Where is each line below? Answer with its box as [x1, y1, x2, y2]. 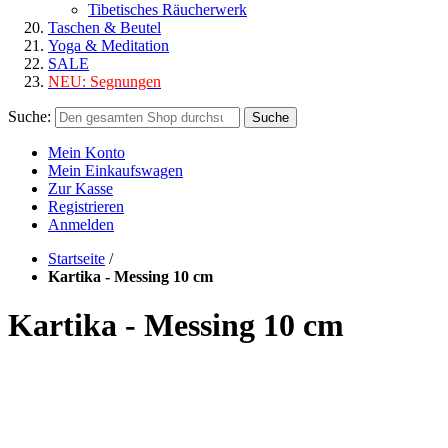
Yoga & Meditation [48, 37, 169, 54]
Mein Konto [48, 144, 125, 161]
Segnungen [90, 73, 161, 90]
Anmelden [48, 216, 114, 233]
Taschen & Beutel [48, 19, 161, 36]
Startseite [48, 250, 105, 267]
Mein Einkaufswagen [48, 162, 183, 179]
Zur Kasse [48, 180, 113, 197]
